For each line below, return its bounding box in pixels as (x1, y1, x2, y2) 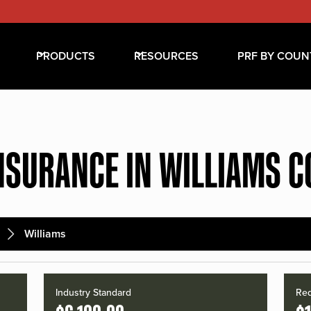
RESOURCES (133, 48, 199, 65)
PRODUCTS (35, 48, 95, 65)
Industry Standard (56, 285, 132, 301)
